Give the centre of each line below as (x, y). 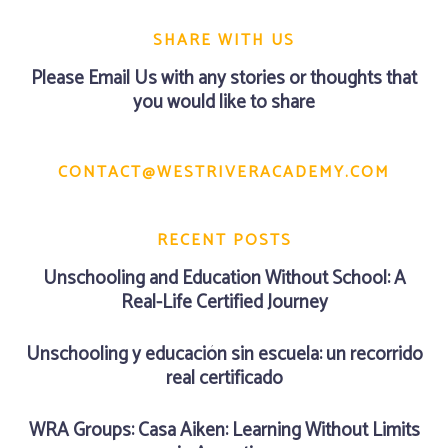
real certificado (224, 378)
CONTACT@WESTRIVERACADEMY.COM (224, 172)
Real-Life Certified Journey (224, 302)
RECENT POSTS (224, 240)
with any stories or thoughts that (287, 78)
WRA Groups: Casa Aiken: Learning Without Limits (224, 430)
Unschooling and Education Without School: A (224, 278)
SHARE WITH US (224, 40)
